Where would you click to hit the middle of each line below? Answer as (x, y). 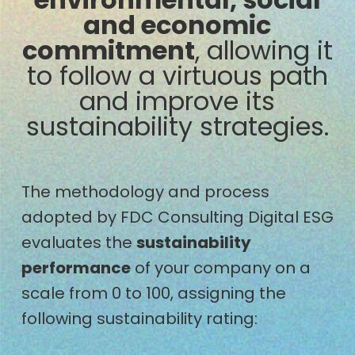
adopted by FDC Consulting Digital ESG (177, 217)
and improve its (177, 101)
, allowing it (263, 50)
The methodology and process (145, 191)
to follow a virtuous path (177, 75)
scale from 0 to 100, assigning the (153, 293)
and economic (177, 25)
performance (76, 267)
